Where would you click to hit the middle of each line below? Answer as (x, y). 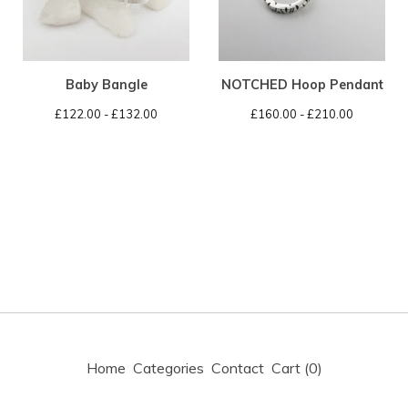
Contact (237, 368)
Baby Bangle (106, 85)
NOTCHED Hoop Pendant (302, 85)
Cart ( (290, 368)
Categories (168, 368)
